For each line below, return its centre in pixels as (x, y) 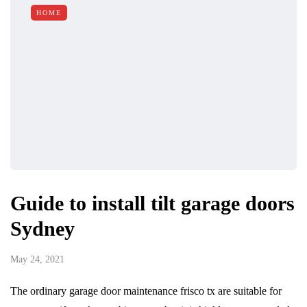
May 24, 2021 (37, 259)
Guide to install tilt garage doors (152, 203)
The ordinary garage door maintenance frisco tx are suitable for (146, 291)
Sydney (42, 228)
